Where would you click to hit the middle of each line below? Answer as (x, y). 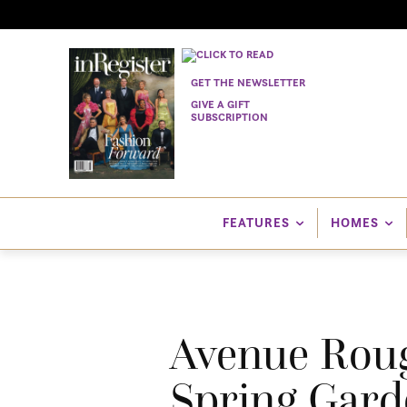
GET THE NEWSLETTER (248, 82)
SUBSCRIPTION (230, 116)
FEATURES (256, 223)
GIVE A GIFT (221, 104)
